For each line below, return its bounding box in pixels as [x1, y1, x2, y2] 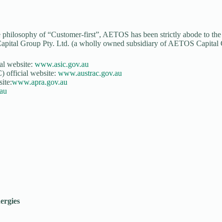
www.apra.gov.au [12, 78, 67, 86]
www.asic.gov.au [35, 60, 89, 68]
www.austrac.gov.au [58, 69, 122, 77]
